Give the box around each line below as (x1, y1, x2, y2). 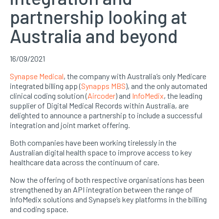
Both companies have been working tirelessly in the (10, 138, 176, 148)
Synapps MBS (81, 81, 126, 91)
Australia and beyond (10, 24, 178, 47)
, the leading (164, 91, 202, 101)
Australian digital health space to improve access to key (10, 148, 192, 157)
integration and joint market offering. (10, 120, 130, 130)
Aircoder (88, 91, 115, 101)
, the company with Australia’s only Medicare (64, 71, 206, 81)
